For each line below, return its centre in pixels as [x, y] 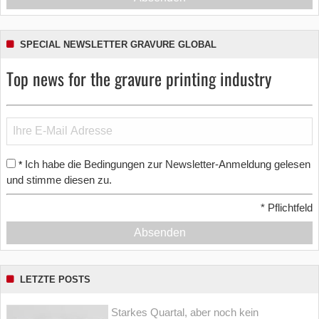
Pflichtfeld [289, 208]
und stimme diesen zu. [59, 179]
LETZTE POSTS [55, 280]
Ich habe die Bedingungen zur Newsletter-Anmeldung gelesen [168, 164]
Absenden [159, 233]
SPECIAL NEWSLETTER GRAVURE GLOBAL [118, 44]
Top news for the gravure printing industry [139, 78]
